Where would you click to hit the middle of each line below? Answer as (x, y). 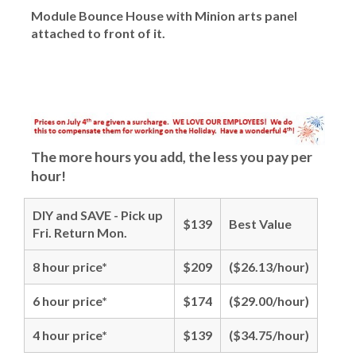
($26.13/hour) (269, 266)
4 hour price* (70, 335)
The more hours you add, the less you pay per (172, 157)
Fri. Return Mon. (80, 232)
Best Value (260, 223)
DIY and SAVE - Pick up (98, 215)
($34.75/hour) (269, 335)
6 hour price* (70, 300)
